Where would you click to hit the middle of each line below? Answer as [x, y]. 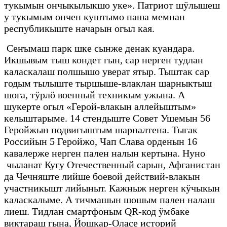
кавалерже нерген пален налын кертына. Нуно [105, 153]
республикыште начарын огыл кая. [79, 29]
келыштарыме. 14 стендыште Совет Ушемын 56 [107, 118]
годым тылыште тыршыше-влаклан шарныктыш [108, 83]
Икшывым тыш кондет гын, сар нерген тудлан [104, 60]
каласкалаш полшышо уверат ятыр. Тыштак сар [107, 72]
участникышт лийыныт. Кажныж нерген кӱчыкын [112, 188]
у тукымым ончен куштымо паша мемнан [94, 17]
